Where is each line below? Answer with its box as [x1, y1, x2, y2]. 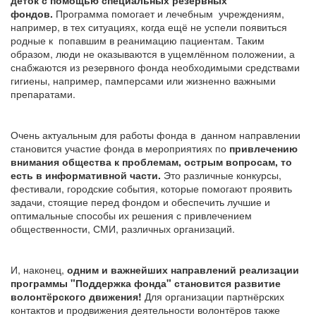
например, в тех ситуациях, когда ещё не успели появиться [11, 20, 287, 35]
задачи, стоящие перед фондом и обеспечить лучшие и [11, 195, 270, 209]
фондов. [11, 6, 56, 21]
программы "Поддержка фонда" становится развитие [11, 276, 281, 291]
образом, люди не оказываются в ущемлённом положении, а [11, 47, 295, 61]
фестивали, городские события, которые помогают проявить [11, 181, 292, 196]
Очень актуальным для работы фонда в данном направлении [11, 128, 300, 142]
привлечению [229, 141, 298, 156]
